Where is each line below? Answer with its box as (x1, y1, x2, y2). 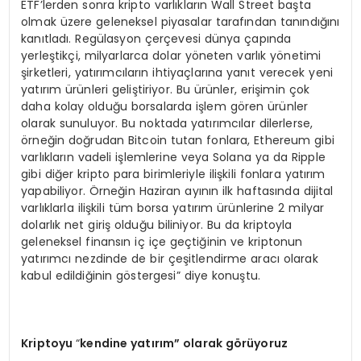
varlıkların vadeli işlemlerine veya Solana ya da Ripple (21, 148, 326, 165)
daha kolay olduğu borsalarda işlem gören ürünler (21, 98, 309, 114)
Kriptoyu (21, 334, 77, 351)
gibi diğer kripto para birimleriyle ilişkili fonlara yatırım (21, 165, 326, 182)
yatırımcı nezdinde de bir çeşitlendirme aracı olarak (21, 250, 318, 267)
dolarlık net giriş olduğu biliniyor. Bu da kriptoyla (21, 216, 293, 233)
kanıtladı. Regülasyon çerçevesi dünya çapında (21, 30, 292, 47)
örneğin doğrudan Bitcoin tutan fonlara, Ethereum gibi (21, 131, 334, 148)
